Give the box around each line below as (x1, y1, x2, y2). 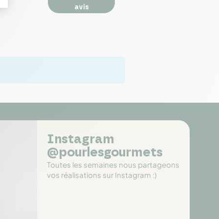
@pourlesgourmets (47, 146, 163, 159)
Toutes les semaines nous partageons (47, 160, 179, 170)
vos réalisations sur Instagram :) (47, 170, 156, 180)
